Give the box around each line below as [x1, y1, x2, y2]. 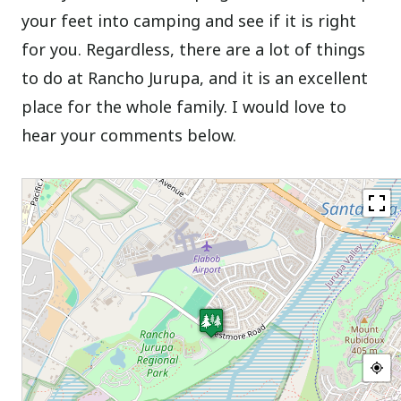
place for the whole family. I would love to [21, 96, 347, 118]
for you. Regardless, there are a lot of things [21, 38, 366, 61]
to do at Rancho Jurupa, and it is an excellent [21, 67, 369, 90]
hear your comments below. [21, 124, 237, 147]
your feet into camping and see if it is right [21, 10, 357, 32]
